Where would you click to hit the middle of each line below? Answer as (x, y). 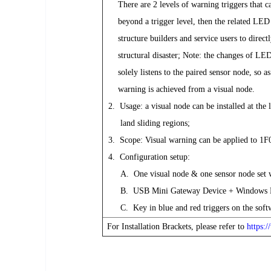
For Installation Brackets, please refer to (177, 227)
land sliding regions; (147, 123)
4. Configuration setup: (148, 157)
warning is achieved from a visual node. (179, 89)
